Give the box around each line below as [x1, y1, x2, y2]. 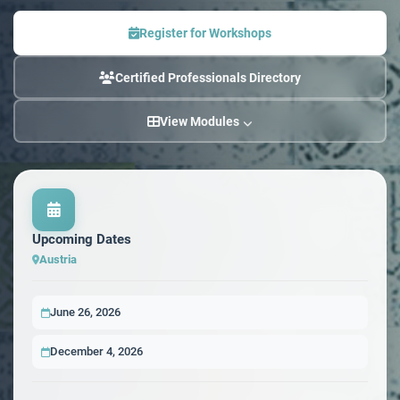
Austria [39, 253, 77, 266]
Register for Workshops [139, 26, 271, 40]
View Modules [160, 113, 239, 129]
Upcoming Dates [32, 231, 131, 247]
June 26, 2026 [50, 305, 121, 319]
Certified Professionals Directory [115, 70, 301, 85]
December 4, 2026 [50, 345, 143, 358]
